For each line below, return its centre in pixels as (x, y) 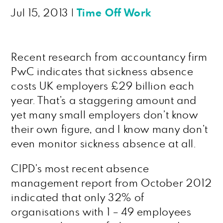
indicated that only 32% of (78, 198)
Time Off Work (114, 13)
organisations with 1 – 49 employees (101, 212)
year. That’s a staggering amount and (104, 101)
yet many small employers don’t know (105, 115)
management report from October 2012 (111, 183)
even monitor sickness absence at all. (104, 144)
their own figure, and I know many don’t (110, 130)
